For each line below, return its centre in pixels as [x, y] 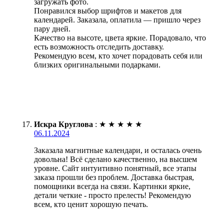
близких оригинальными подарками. [97, 65]
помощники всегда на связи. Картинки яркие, [112, 186]
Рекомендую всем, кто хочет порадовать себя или [118, 56]
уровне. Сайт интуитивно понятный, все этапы [115, 168]
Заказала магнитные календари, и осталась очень [118, 150]
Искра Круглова [63, 124]
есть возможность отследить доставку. [99, 47]
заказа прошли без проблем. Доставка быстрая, [114, 177]
